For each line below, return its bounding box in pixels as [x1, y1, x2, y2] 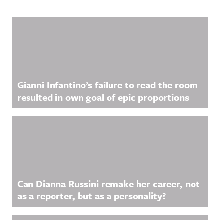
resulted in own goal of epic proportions [17, 90, 189, 104]
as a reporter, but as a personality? [17, 189, 166, 202]
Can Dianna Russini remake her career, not [17, 177, 200, 190]
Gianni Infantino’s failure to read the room [17, 78, 198, 91]
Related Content [12, 18, 111, 37]
